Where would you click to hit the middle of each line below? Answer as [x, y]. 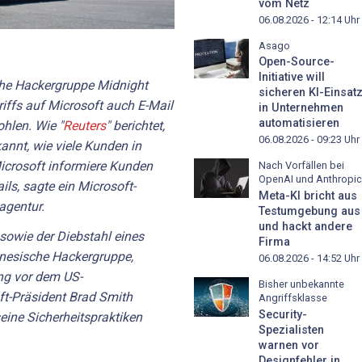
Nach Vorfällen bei [301, 166]
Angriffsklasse [293, 298]
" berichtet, [135, 125]
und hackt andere [305, 227]
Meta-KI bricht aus [308, 196]
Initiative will [292, 78]
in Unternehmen [301, 108]
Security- [283, 314]
